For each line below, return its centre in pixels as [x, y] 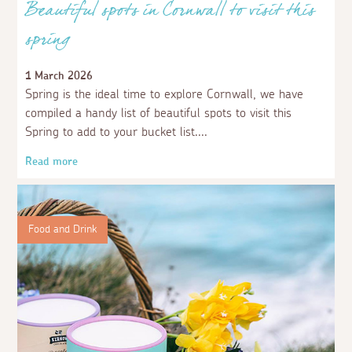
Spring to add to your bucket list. [112, 132]
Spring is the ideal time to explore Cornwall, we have [165, 94]
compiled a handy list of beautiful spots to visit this [159, 113]
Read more [52, 161]
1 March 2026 [59, 76]
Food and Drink [63, 229]
